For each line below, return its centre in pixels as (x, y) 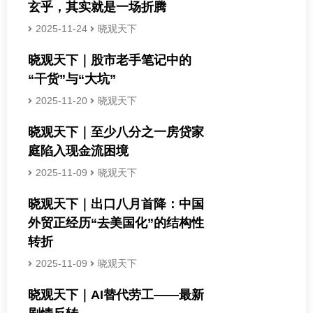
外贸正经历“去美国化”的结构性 (116, 223)
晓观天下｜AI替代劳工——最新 (116, 294)
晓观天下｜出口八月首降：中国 (116, 204)
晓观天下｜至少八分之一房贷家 (116, 132)
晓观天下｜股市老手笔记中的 (110, 60)
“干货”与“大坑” (72, 79)
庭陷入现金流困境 (78, 151)
